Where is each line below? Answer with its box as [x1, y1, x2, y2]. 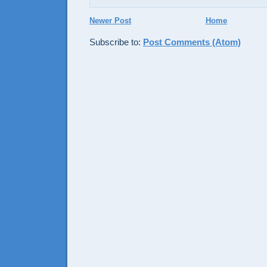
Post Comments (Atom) [143, 36, 241, 47]
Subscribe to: [89, 36, 143, 47]
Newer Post [89, 15, 131, 25]
